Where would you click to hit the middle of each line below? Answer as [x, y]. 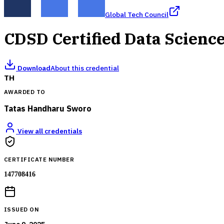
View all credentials [49, 131]
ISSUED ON [22, 209]
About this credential [85, 68]
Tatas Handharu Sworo [48, 109]
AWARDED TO [25, 92]
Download [33, 68]
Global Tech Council [137, 14]
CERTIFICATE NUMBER [39, 159]
